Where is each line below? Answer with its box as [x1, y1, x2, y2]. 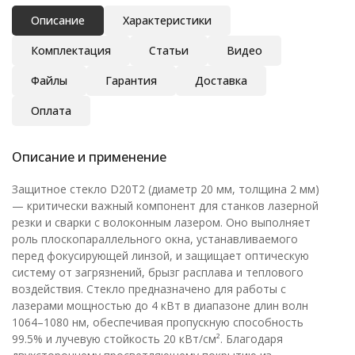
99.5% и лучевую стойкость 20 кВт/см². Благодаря [12, 331, 283, 346]
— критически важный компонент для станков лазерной [12, 198, 319, 213]
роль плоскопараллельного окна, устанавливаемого [12, 231, 298, 246]
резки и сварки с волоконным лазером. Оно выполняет [12, 215, 311, 230]
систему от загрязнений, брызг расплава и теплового [12, 265, 303, 280]
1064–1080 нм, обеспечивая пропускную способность [12, 315, 303, 330]
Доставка [195, 73, 247, 88]
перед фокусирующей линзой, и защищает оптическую [12, 248, 309, 263]
